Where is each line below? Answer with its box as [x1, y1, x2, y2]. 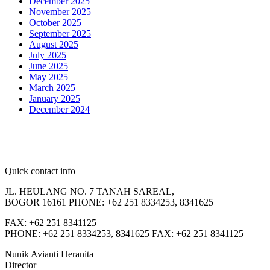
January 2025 [29, 93, 80, 104]
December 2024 [29, 104, 90, 115]
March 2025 [29, 83, 75, 93]
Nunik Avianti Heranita [5, 249, 93, 260]
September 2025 [29, 28, 91, 39]
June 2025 [29, 61, 68, 72]
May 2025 [29, 72, 68, 83]
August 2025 [29, 39, 78, 50]
